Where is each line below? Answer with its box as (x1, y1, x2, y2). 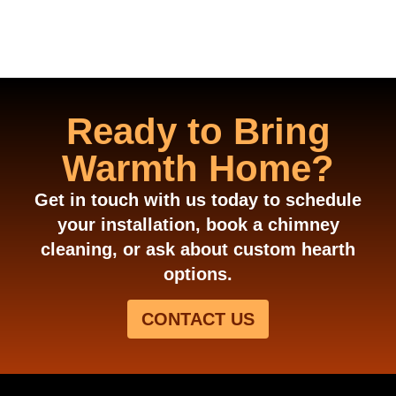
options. (164, 264, 232, 285)
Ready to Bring (65, 110, 331, 153)
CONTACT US (141, 308, 255, 329)
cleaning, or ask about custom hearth (41, 240, 355, 260)
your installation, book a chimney (57, 215, 339, 235)
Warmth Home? (62, 148, 334, 190)
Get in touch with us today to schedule (34, 190, 362, 210)
